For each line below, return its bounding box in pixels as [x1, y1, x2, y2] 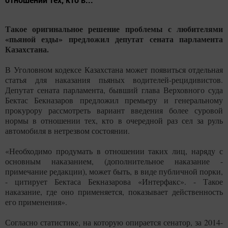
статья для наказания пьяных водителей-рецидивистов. [5, 74, 223, 85]
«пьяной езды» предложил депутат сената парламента [5, 33, 223, 45]
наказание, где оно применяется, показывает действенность [5, 186, 223, 197]
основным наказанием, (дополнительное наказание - [5, 156, 223, 167]
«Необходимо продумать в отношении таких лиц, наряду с [5, 146, 223, 157]
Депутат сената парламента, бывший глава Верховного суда [5, 84, 223, 96]
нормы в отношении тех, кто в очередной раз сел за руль [5, 115, 223, 126]
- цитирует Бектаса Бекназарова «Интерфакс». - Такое [5, 176, 223, 187]
